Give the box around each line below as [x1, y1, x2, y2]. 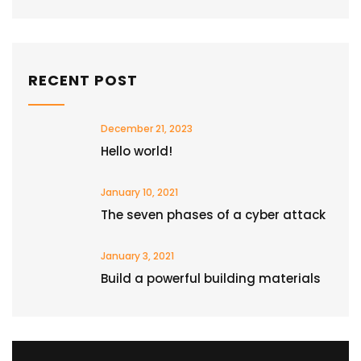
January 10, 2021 [101, 185, 178, 199]
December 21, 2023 [101, 122, 193, 135]
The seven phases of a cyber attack [101, 206, 326, 223]
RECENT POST [28, 70, 138, 90]
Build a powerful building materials [101, 270, 321, 287]
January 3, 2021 [101, 249, 174, 263]
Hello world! [101, 143, 172, 160]
